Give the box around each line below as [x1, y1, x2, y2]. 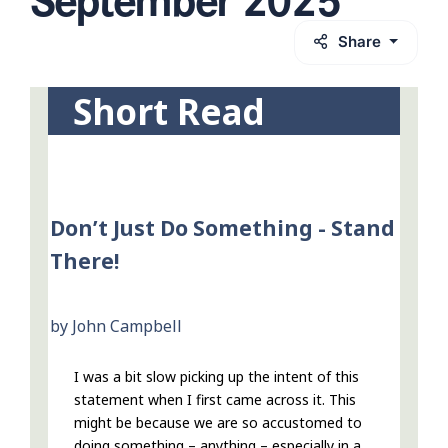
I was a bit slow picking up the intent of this [74, 367, 359, 387]
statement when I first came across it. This [74, 390, 356, 410]
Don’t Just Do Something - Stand [50, 214, 395, 243]
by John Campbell [50, 315, 182, 338]
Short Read [73, 88, 265, 136]
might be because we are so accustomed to [74, 413, 362, 433]
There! [50, 247, 119, 276]
